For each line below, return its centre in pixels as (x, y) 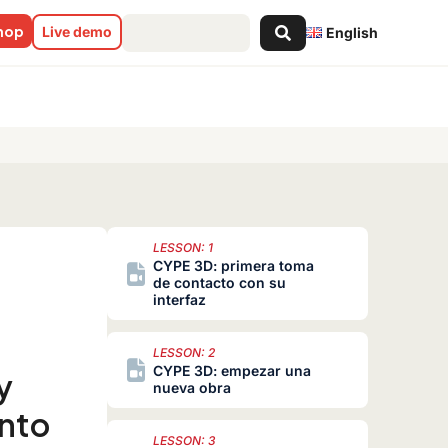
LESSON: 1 (182, 248)
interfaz (179, 300)
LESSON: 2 (183, 353)
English (352, 32)
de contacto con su (219, 283)
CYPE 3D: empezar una (231, 371)
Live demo (77, 31)
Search (147, 21)
